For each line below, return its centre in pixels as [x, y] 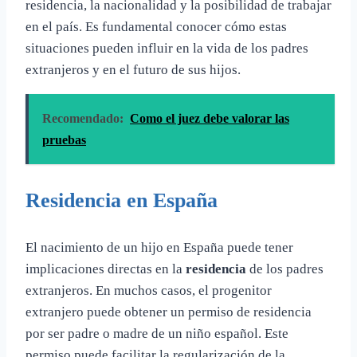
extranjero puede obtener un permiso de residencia [169, 312]
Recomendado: [83, 119]
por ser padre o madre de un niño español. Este [157, 334]
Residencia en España [122, 201]
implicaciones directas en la [106, 269]
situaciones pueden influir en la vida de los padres [167, 49]
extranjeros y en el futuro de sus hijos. [133, 70]
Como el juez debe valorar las [210, 119]
